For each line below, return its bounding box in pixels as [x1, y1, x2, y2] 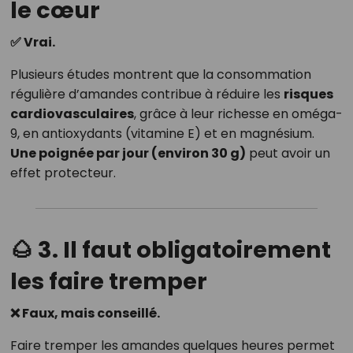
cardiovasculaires [9, 105, 134, 124]
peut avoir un [245, 144, 330, 163]
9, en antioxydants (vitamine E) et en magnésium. [9, 124, 314, 143]
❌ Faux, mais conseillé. [9, 304, 160, 323]
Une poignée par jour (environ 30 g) [9, 144, 246, 163]
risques [283, 85, 333, 104]
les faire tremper [9, 266, 207, 298]
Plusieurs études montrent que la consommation [9, 65, 311, 84]
